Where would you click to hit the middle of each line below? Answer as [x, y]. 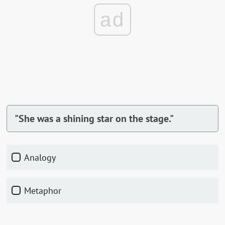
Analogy [43, 157]
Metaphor [46, 191]
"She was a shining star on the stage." [94, 119]
